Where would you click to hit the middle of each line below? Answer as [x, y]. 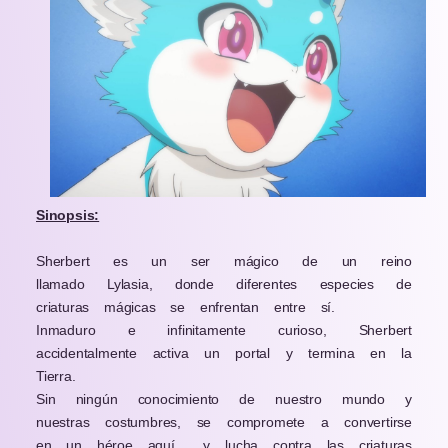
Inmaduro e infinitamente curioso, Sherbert [224, 329]
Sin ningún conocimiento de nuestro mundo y [224, 398]
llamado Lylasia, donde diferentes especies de [224, 283]
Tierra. [56, 375]
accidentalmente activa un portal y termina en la [224, 352]
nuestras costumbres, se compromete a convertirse [224, 421]
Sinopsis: [68, 214]
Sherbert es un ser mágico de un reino [224, 260]
